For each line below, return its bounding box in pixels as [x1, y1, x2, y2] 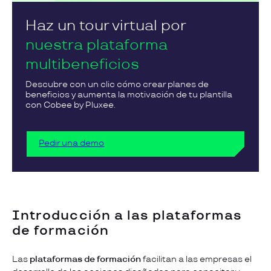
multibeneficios [25, 55, 139, 73]
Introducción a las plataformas [12, 207, 243, 223]
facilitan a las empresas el [141, 253, 252, 264]
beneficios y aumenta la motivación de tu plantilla [25, 89, 232, 100]
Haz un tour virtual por [25, 16, 186, 34]
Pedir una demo [39, 138, 105, 149]
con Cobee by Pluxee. [25, 99, 116, 110]
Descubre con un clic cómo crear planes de [25, 79, 209, 90]
